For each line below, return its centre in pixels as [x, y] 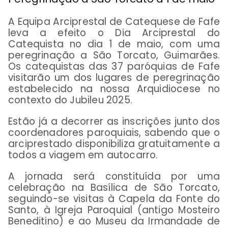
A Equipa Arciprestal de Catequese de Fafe [114, 21]
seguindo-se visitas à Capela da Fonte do [114, 198]
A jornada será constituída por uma [114, 176]
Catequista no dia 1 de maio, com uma [114, 44]
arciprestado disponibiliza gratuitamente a [114, 144]
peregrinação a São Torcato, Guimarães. [114, 55]
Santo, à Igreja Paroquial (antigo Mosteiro [114, 210]
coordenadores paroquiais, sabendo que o [114, 132]
